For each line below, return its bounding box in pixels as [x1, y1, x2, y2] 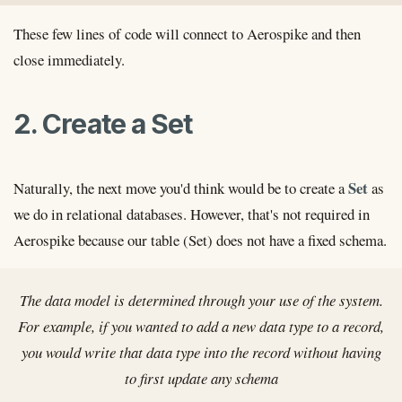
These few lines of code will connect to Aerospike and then [13, 23, 361, 45]
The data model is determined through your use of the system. [19, 290, 383, 311]
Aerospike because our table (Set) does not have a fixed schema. [13, 229, 387, 250]
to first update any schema [124, 368, 278, 389]
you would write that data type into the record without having [21, 342, 381, 363]
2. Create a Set [13, 107, 193, 140]
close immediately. [13, 49, 125, 71]
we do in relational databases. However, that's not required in [13, 203, 370, 224]
